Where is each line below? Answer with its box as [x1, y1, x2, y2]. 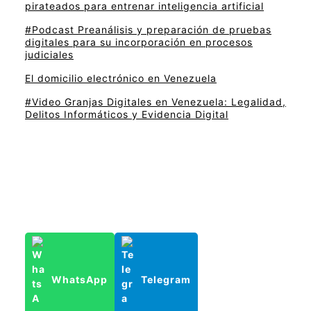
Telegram [141, 274, 191, 286]
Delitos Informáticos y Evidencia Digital [25, 108, 228, 121]
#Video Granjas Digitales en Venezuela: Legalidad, [25, 96, 286, 108]
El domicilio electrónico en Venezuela [25, 72, 217, 85]
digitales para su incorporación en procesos [25, 36, 253, 49]
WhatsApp [51, 274, 108, 286]
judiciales [25, 49, 74, 61]
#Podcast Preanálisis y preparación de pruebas [25, 24, 271, 36]
